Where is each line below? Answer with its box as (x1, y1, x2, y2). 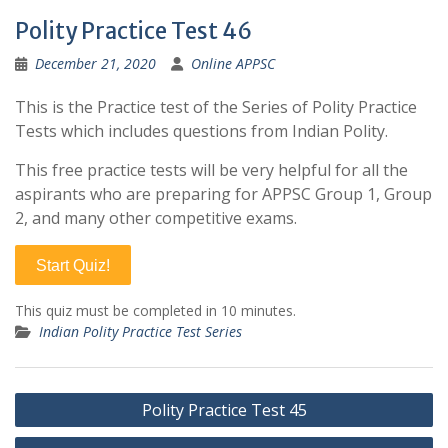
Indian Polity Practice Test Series (39, 322, 242, 341)
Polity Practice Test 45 (141, 399, 307, 421)
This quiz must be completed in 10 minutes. (15, 301, 296, 320)
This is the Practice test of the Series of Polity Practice (15, 96, 417, 118)
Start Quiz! (36, 257, 110, 274)
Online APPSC (191, 54, 275, 73)
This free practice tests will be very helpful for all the (15, 159, 408, 181)
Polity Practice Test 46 (15, 17, 252, 45)
